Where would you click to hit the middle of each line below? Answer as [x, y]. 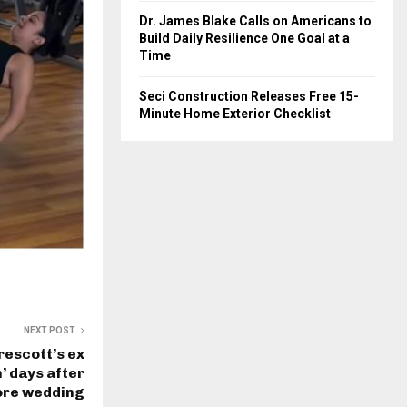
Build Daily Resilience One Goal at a [244, 38]
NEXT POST [50, 331]
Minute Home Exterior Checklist [235, 114]
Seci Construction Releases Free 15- [249, 96]
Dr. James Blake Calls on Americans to [255, 21]
